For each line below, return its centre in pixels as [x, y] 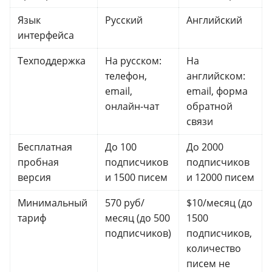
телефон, [126, 76]
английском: [216, 76]
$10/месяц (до [219, 203]
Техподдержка [52, 61]
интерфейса [46, 36]
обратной [209, 107]
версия [34, 178]
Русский [124, 20]
